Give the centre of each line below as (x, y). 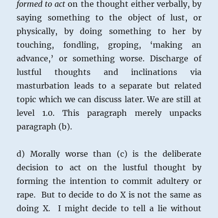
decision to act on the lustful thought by (109, 168)
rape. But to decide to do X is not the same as (109, 195)
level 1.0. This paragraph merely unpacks (109, 113)
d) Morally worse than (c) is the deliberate (109, 154)
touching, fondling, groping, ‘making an (109, 45)
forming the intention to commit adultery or (109, 181)
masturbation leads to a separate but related (109, 86)
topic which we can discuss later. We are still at (109, 100)
